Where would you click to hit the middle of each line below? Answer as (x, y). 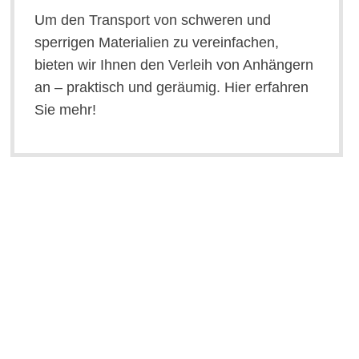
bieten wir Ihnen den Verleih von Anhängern (174, 65)
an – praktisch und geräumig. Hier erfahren (172, 88)
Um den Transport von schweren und (153, 20)
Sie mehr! (66, 110)
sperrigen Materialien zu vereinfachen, (157, 43)
